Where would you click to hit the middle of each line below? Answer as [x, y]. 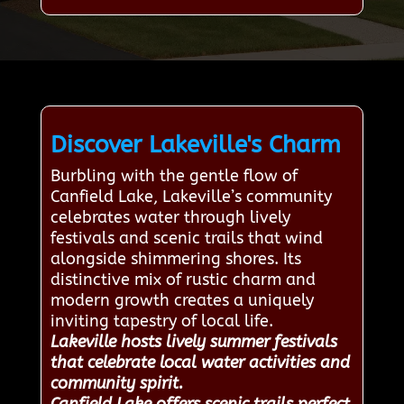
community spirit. [116, 384]
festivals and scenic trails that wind [186, 239]
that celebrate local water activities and [200, 363]
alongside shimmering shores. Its [175, 259]
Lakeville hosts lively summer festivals [193, 342]
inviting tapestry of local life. [161, 321]
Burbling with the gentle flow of [174, 176]
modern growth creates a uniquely [182, 301]
